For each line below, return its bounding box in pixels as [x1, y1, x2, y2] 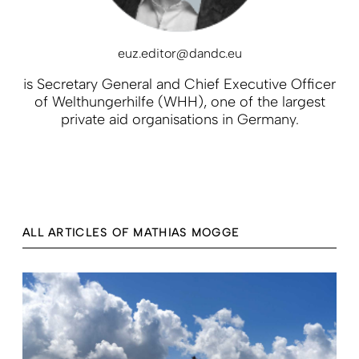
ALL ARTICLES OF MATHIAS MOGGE [22, 225, 240, 240]
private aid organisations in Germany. [60, 110, 299, 128]
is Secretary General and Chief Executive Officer [23, 75, 336, 93]
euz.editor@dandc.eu [117, 45, 242, 61]
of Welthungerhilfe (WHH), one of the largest [34, 92, 325, 111]
